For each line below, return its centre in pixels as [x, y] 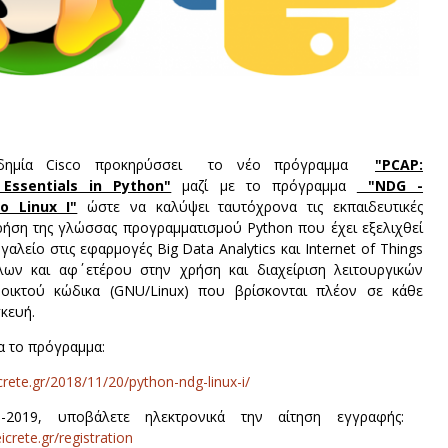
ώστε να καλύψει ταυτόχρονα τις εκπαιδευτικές [250, 207]
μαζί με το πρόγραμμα [264, 186]
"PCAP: [399, 165]
